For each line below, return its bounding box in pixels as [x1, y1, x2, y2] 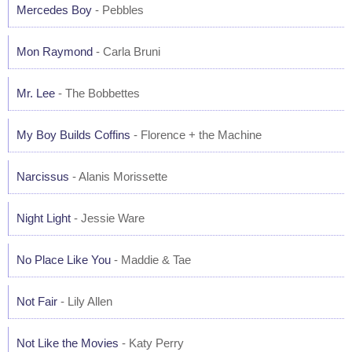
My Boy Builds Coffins [16, 128, 130, 141]
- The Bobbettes [55, 86, 140, 100]
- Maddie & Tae [111, 253, 191, 266]
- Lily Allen [57, 295, 112, 308]
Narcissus [16, 170, 69, 183]
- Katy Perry [119, 336, 184, 350]
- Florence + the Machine [130, 128, 262, 141]
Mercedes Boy [16, 3, 92, 16]
